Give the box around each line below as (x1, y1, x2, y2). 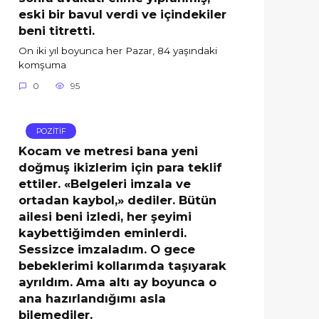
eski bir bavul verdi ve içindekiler (19, 6, 226, 21)
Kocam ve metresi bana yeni (19, 143, 198, 158)
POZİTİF (36, 126, 66, 136)
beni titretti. (19, 23, 95, 38)
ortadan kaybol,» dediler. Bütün (19, 192, 216, 207)
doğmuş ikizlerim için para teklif (19, 159, 222, 174)
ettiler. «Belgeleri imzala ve (19, 176, 191, 191)
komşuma (19, 59, 66, 71)
